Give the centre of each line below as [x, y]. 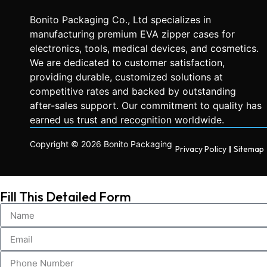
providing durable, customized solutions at [126, 77]
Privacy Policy [201, 149]
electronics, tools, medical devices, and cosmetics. [144, 49]
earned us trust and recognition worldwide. [127, 120]
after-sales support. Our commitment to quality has [146, 106]
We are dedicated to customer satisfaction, [127, 63]
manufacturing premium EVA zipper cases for [132, 34]
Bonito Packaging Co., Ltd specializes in [120, 20]
